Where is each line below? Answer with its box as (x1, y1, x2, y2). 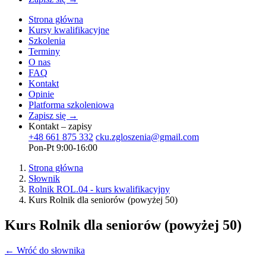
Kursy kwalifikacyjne (28, 25, 109, 35)
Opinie (28, 89, 54, 99)
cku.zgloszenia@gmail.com (96, 132, 199, 142)
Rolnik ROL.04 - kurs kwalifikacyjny (28, 184, 170, 194)
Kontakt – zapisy (28, 121, 92, 131)
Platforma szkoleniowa (28, 100, 114, 110)
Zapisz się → (28, 110, 78, 121)
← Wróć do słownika (5, 245, 85, 255)
